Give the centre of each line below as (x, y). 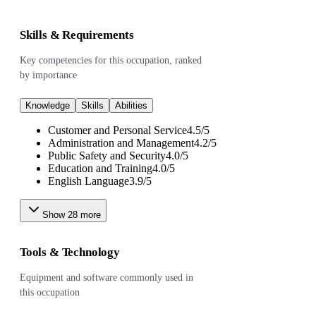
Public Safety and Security (107, 156)
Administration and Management (121, 143)
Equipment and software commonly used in (107, 278)
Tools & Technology (70, 252)
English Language (89, 181)
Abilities (131, 105)
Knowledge (48, 105)
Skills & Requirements (77, 35)
